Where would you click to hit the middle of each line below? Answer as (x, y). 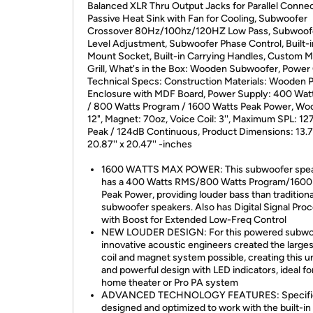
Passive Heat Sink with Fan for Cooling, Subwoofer (197, 19)
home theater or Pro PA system (170, 283)
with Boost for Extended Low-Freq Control (194, 220)
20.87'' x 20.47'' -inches (140, 144)
